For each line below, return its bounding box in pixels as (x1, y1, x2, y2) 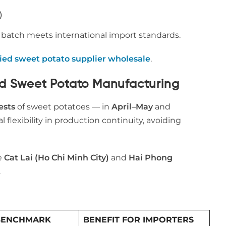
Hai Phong (129, 153, 173, 162)
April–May (111, 102, 153, 111)
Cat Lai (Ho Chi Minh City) (4, 153, 109, 162)
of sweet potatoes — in (15, 102, 111, 111)
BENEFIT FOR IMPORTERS (83, 215, 194, 224)
